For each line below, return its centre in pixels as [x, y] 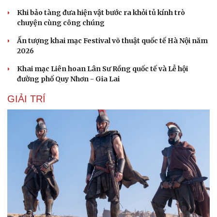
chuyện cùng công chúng [61, 23]
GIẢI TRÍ [26, 99]
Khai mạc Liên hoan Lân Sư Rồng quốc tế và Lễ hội [102, 69]
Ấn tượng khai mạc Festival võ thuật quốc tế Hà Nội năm [112, 41]
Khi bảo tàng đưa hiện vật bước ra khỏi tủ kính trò [101, 13]
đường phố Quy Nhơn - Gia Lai [68, 79]
